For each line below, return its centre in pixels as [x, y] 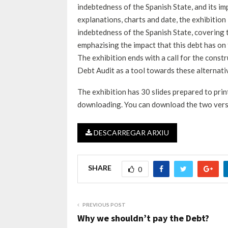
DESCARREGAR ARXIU [131, 132]
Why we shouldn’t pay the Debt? [143, 218]
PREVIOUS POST [104, 204]
